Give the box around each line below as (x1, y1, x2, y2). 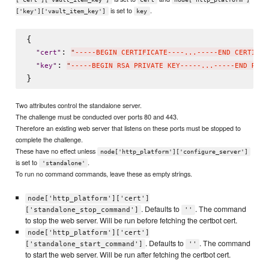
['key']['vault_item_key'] (16, 8, 106, 15)
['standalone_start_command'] (25, 240, 143, 249)
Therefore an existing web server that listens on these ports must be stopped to (16, 122, 241, 133)
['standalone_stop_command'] (25, 206, 139, 214)
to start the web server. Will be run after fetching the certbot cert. (25, 249, 231, 261)
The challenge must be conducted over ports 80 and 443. (16, 111, 179, 121)
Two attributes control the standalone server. (16, 100, 142, 110)
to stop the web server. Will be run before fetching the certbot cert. (25, 215, 237, 226)
